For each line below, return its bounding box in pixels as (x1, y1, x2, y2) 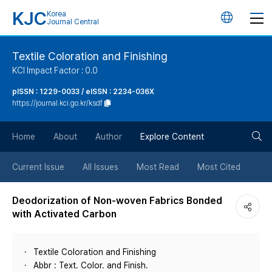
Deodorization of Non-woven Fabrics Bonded (12, 195, 222, 206)
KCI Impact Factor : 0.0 (12, 66, 98, 75)
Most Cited (197, 162, 240, 172)
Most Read (137, 162, 179, 172)
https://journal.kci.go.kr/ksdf (12, 99, 103, 107)
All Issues (83, 162, 118, 172)
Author (95, 132, 122, 141)
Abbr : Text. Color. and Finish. (33, 260, 148, 270)
